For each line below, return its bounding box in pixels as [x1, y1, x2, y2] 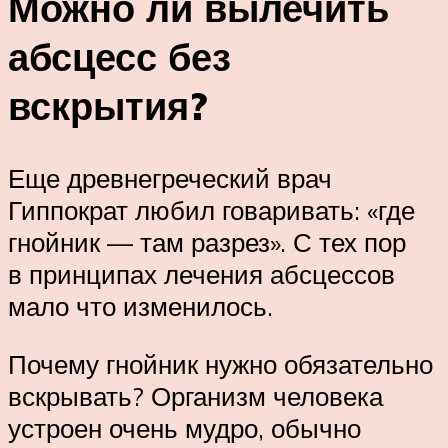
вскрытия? [8, 81, 207, 131]
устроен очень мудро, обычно [8, 411, 361, 444]
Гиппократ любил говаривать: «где [8, 194, 415, 227]
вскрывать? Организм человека [8, 379, 383, 412]
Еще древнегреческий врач [8, 162, 332, 195]
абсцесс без [8, 32, 231, 82]
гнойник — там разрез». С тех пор [8, 226, 406, 259]
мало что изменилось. [8, 290, 273, 323]
